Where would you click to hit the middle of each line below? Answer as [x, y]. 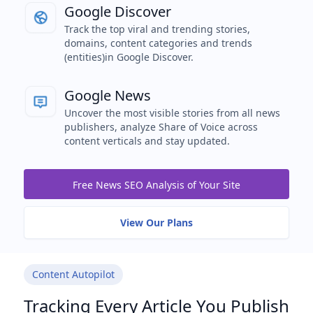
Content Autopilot [73, 274]
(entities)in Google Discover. [129, 57]
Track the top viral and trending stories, [157, 29]
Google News [107, 95]
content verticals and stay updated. [147, 140]
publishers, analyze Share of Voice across [161, 126]
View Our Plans [156, 222]
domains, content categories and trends [158, 43]
